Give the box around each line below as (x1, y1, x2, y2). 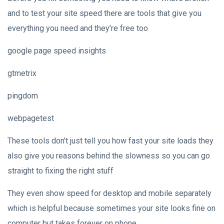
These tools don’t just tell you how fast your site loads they (7, 135, 213, 145)
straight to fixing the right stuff (7, 165, 113, 175)
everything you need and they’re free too (7, 23, 148, 33)
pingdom (7, 90, 38, 100)
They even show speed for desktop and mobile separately (7, 188, 211, 198)
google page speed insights (7, 45, 106, 55)
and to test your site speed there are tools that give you (7, 8, 201, 18)
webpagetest (7, 113, 54, 123)
